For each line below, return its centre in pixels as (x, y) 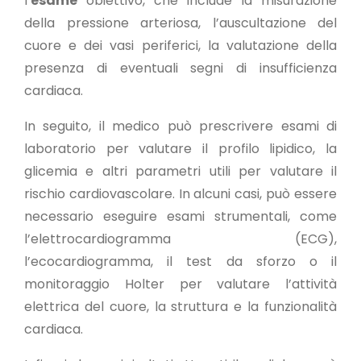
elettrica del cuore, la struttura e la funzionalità (180, 307)
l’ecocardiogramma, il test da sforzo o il (180, 261)
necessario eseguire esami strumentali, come (180, 216)
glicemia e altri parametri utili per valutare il (180, 171)
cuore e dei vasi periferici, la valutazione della (180, 46)
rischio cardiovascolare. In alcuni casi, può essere (180, 194)
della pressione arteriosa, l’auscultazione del (180, 23)
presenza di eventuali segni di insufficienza (180, 68)
